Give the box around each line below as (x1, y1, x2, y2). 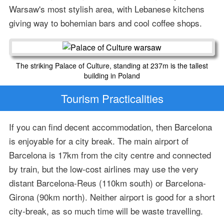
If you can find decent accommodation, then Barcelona (8, 120, 212, 133)
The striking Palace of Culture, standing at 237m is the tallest (16, 60, 208, 70)
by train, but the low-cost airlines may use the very (8, 162, 198, 175)
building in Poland (84, 70, 140, 80)
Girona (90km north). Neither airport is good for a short (8, 190, 215, 203)
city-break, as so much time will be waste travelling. (8, 204, 203, 217)
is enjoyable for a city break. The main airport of (8, 134, 188, 147)
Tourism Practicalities (60, 90, 163, 106)
